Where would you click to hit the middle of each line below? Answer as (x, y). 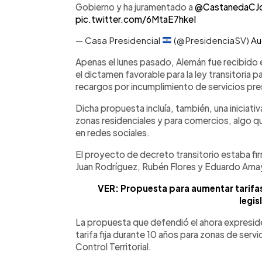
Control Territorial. (113, 246)
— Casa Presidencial (119, 40)
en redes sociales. (113, 132)
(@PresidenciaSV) (212, 40)
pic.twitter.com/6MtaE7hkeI (136, 19)
